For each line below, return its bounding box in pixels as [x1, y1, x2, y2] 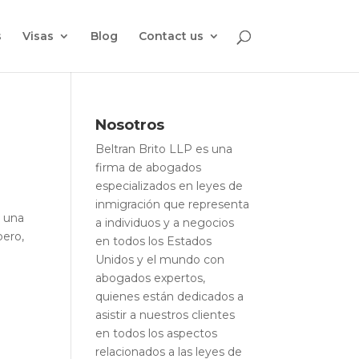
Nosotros [95, 116, 165, 134]
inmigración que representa [95, 197, 250, 212]
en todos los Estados [95, 234, 212, 248]
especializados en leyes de [95, 179, 244, 193]
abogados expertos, [95, 271, 206, 285]
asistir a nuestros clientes [95, 308, 236, 322]
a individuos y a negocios [95, 216, 235, 230]
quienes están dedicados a [95, 289, 244, 304]
